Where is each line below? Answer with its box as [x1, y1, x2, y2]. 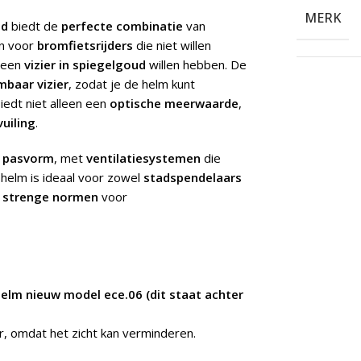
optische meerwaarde [110, 95, 239, 112]
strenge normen [2, 189, 98, 205]
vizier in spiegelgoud [24, 56, 146, 73]
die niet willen [133, 37, 211, 54]
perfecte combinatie [61, 18, 183, 35]
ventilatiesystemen [86, 150, 201, 167]
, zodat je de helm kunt [68, 76, 195, 93]
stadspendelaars [143, 169, 242, 186]
